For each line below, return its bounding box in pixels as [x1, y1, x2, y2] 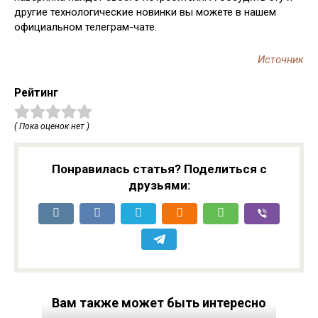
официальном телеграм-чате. [14, 21, 157, 34]
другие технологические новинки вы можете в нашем [14, 6, 276, 19]
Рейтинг [14, 86, 58, 100]
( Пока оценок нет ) [14, 121, 89, 132]
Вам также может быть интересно [52, 295, 266, 311]
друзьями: [128, 178, 190, 193]
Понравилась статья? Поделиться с [51, 162, 267, 177]
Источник [258, 53, 304, 67]
